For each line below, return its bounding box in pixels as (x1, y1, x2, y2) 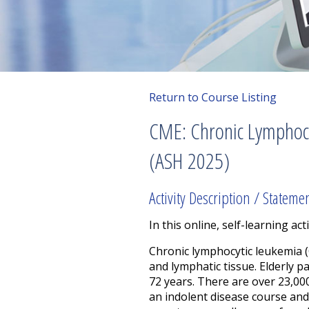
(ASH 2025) (149, 145, 230, 175)
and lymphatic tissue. (149, 258, 257, 274)
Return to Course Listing (149, 89, 277, 105)
